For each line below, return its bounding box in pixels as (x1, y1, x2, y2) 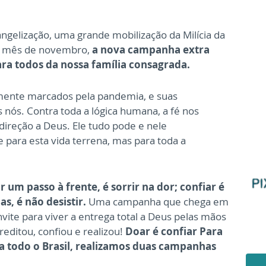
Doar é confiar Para (125, 224, 223, 238)
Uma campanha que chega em (86, 194, 229, 208)
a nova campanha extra (92, 42, 210, 56)
